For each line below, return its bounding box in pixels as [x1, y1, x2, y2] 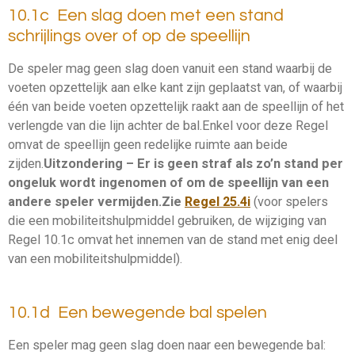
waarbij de [273, 61, 332, 77]
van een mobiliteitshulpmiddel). [8, 251, 182, 267]
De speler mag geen [8, 61, 124, 77]
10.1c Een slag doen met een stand [8, 6, 284, 24]
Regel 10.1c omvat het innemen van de [8, 232, 227, 248]
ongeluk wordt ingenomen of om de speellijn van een [8, 175, 329, 191]
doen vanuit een [148, 61, 242, 77]
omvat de [8, 137, 63, 153]
